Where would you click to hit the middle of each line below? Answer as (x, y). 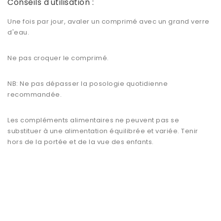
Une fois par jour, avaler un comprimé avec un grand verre (109, 22)
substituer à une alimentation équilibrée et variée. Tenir (103, 131)
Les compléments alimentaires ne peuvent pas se (93, 120)
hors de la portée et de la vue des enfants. (81, 142)
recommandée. (35, 95)
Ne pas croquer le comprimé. (58, 58)
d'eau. (19, 33)
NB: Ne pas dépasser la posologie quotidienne (88, 84)
